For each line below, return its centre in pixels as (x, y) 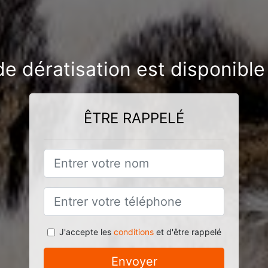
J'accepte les (86, 232)
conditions (133, 232)
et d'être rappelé (187, 232)
